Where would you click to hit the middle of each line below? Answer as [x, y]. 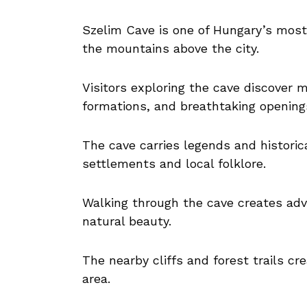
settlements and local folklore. [174, 164]
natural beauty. [127, 221]
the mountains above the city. [171, 49]
